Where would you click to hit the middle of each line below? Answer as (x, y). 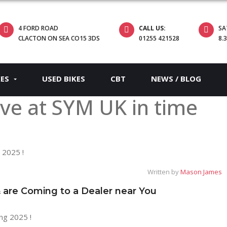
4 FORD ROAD (39, 28)
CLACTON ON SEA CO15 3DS (59, 38)
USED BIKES (64, 79)
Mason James (201, 172)
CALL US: (153, 28)
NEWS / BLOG (176, 79)
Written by (164, 172)
